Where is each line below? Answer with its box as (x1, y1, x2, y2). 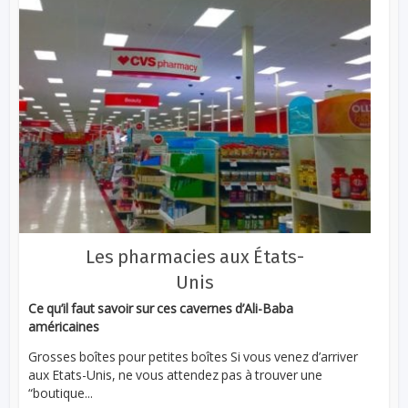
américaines (28, 318, 100, 336)
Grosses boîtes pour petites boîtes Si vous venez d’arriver (28, 348, 359, 366)
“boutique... (28, 384, 94, 403)
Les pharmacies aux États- (86, 246, 304, 269)
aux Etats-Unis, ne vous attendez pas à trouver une (28, 366, 323, 384)
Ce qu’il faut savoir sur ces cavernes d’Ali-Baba (28, 300, 294, 318)
